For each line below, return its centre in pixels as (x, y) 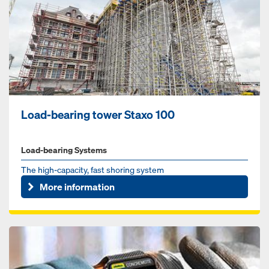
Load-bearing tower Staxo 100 (98, 115)
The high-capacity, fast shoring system (92, 170)
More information (77, 186)
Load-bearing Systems (64, 150)
